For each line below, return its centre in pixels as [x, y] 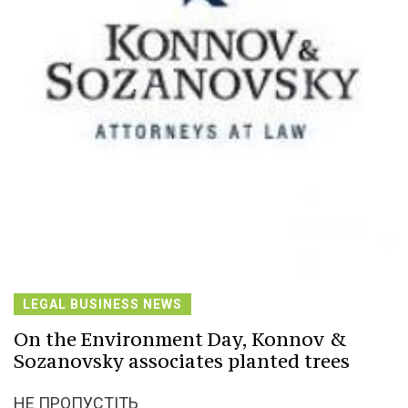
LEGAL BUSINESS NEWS [102, 304]
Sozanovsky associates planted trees [182, 361]
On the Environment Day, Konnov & [180, 339]
